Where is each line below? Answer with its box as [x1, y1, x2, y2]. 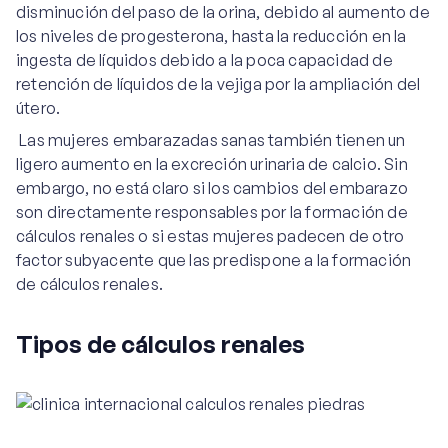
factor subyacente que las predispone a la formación [16, 250, 412, 270]
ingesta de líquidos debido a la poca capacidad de [16, 50, 393, 70]
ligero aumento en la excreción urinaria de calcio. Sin [16, 154, 408, 174]
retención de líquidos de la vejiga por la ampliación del [16, 74, 421, 94]
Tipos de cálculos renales [16, 329, 305, 359]
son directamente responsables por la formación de [16, 202, 408, 222]
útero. [16, 98, 61, 118]
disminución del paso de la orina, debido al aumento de [16, 2, 430, 22]
